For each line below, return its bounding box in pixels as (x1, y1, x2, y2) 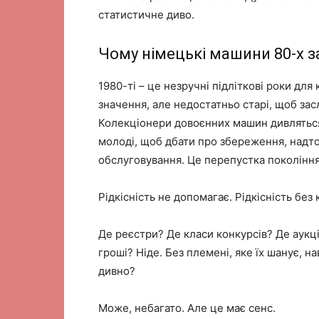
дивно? (98, 264, 135, 278)
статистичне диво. (98, 8, 194, 21)
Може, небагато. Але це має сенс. (98, 301, 276, 315)
